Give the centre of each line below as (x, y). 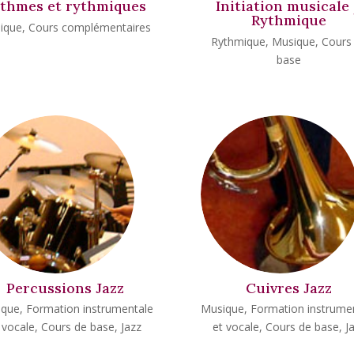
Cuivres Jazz (289, 288)
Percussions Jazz (65, 288)
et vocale (235, 327)
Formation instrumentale (90, 309)
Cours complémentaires (90, 27)
